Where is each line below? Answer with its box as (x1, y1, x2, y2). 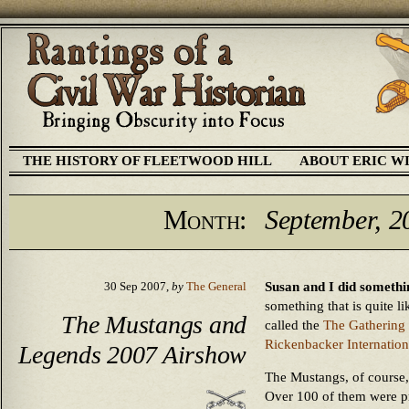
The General (186, 280, 246, 293)
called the (265, 318, 323, 332)
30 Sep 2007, (104, 280, 172, 293)
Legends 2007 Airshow (17, 340, 246, 369)
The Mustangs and (61, 309, 246, 339)
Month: (163, 204, 246, 235)
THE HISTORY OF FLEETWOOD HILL (23, 153, 272, 168)
